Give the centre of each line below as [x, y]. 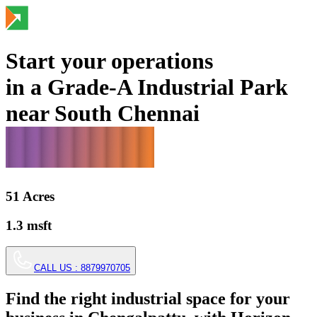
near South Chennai [103, 114]
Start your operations [109, 61]
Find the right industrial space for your [148, 299]
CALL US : [57, 268]
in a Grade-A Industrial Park [147, 87]
